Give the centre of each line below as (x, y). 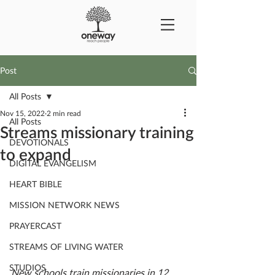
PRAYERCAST (35, 226)
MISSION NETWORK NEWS (64, 205)
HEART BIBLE (36, 184)
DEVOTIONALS (39, 142)
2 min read (64, 113)
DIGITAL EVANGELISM (53, 163)
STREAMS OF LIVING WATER (66, 246)
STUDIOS (28, 267)
